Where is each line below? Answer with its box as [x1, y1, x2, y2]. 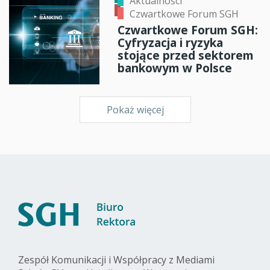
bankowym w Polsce [118, 59, 232, 76]
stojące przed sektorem [118, 46, 254, 63]
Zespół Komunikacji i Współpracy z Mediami [18, 253, 215, 266]
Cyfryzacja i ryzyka [118, 34, 223, 51]
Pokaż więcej [106, 102, 164, 116]
